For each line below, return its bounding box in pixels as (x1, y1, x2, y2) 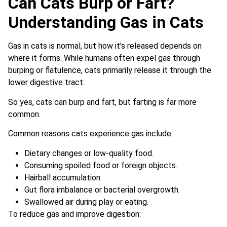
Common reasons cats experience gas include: (8, 129, 173, 139)
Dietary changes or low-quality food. (24, 148, 154, 158)
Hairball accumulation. (24, 172, 102, 182)
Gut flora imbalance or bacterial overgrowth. (24, 184, 180, 195)
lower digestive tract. (8, 78, 85, 88)
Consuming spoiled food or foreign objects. (24, 160, 177, 170)
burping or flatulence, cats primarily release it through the (8, 65, 211, 75)
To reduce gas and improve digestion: (8, 209, 141, 219)
